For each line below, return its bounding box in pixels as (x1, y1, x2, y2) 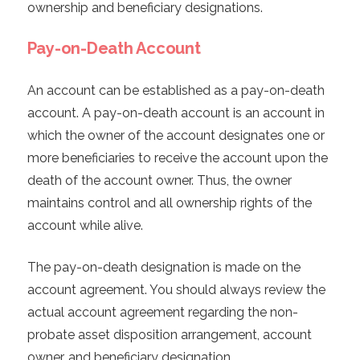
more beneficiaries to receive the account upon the (27, 150, 328, 166)
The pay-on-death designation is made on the (27, 260, 301, 276)
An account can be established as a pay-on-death (27, 83, 325, 99)
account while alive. (27, 218, 143, 234)
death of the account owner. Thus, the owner (27, 173, 292, 189)
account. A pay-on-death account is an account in (27, 105, 325, 121)
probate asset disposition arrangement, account (27, 327, 312, 343)
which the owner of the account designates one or (27, 128, 325, 144)
